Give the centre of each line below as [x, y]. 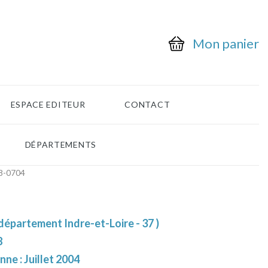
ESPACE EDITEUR [48, 105]
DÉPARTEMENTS [60, 145]
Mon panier [226, 44]
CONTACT [147, 105]
